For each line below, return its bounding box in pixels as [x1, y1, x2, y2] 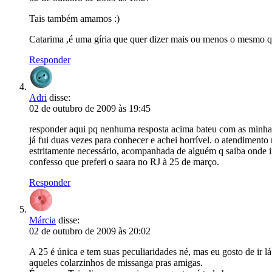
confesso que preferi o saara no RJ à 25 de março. [29, 157, 219, 167]
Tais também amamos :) [29, 13, 120, 24]
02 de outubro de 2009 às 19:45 [29, 103, 151, 114]
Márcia [29, 215, 56, 225]
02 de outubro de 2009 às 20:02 [29, 226, 151, 236]
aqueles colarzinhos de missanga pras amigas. [29, 257, 203, 268]
